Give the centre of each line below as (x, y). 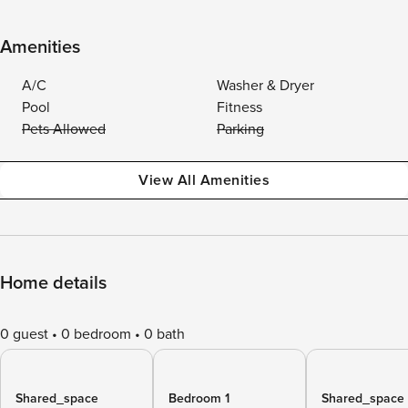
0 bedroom (96, 334)
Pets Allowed (64, 129)
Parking (240, 129)
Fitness (240, 107)
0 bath (164, 334)
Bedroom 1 (199, 398)
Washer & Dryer (265, 86)
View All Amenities (204, 180)
